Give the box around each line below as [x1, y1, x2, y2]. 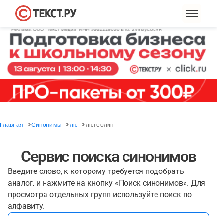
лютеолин [86, 120, 114, 128]
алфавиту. [8, 201, 45, 211]
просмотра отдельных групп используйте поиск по [8, 190, 192, 199]
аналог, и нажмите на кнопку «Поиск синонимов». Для [8, 178, 205, 187]
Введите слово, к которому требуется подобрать [8, 167, 184, 176]
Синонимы [31, 120, 62, 128]
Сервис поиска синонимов [21, 147, 196, 166]
